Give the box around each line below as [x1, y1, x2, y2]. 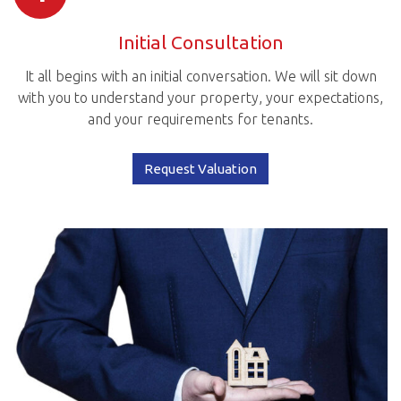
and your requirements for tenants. [88, 111, 313, 128]
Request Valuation [144, 160, 257, 176]
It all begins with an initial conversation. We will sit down [24, 68, 377, 85]
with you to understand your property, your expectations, [18, 90, 383, 107]
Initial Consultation [117, 30, 284, 53]
